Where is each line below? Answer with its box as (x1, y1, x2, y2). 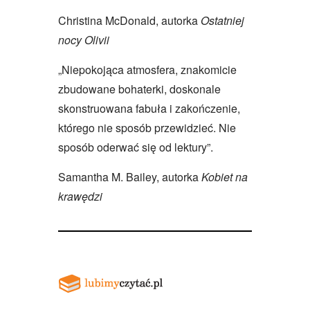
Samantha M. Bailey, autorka (58, 168, 201, 185)
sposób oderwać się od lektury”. (58, 138, 213, 155)
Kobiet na (201, 168, 248, 185)
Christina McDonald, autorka (58, 12, 201, 28)
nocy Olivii (58, 31, 109, 48)
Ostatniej (201, 12, 244, 28)
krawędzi (58, 188, 102, 204)
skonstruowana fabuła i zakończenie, (58, 100, 240, 116)
